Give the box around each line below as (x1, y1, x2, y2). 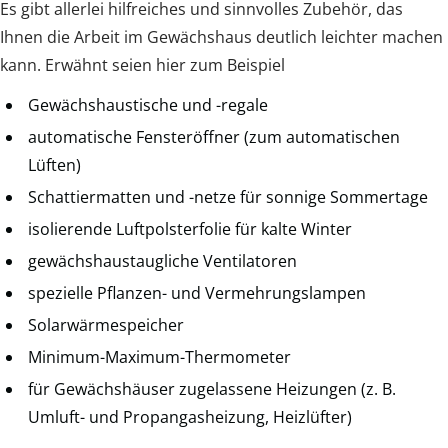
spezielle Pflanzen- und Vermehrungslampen (28, 282, 366, 305)
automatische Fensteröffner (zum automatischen (28, 126, 400, 149)
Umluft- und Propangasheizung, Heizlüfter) (28, 406, 352, 429)
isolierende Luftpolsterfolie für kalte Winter (28, 218, 352, 241)
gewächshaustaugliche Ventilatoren (28, 250, 297, 273)
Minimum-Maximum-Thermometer (28, 346, 291, 369)
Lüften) (28, 154, 81, 177)
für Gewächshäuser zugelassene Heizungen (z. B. (28, 378, 396, 401)
